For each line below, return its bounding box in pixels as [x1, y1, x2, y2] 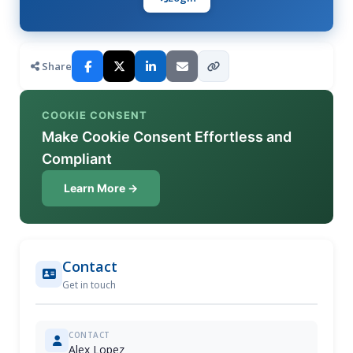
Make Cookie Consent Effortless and [42, 128, 292, 145]
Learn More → [64, 181, 138, 195]
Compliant [42, 150, 112, 167]
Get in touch [62, 278, 116, 292]
